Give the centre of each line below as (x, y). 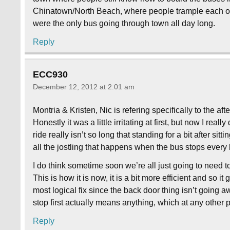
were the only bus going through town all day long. (124, 24)
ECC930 (51, 74)
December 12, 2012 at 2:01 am (84, 87)
